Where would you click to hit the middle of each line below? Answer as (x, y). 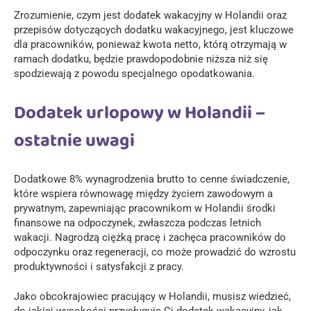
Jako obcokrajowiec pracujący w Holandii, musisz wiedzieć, (152, 296)
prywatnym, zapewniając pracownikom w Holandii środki (145, 209)
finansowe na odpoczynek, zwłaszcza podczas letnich (137, 223)
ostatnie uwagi (74, 141)
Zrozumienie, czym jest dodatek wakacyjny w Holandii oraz (150, 16)
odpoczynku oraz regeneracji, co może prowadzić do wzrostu (155, 252)
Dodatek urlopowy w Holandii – (140, 113)
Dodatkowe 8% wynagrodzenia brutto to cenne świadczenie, (152, 179)
